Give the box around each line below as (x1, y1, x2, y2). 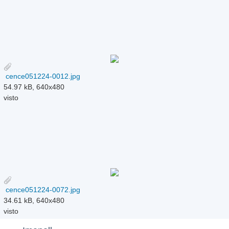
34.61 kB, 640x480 (4, 196, 65, 205)
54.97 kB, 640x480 (4, 83, 65, 91)
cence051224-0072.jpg (4, 186, 81, 194)
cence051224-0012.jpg (4, 72, 81, 81)
